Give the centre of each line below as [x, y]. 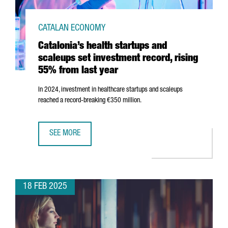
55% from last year [78, 71]
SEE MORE [65, 134]
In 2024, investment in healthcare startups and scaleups [110, 90]
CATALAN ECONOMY [72, 28]
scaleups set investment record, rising [118, 59]
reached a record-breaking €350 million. [90, 101]
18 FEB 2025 [45, 187]
